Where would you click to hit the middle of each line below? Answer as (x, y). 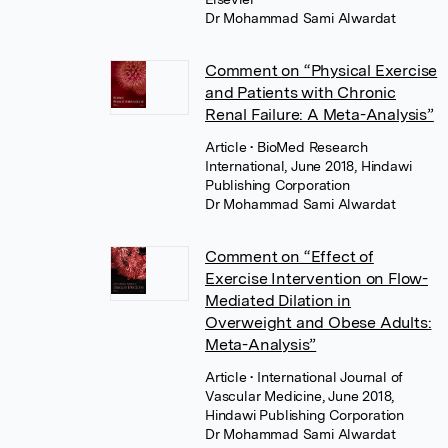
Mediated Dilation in (278, 300)
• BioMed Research (309, 147)
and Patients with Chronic (301, 92)
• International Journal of (327, 377)
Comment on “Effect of (289, 256)
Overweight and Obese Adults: (318, 322)
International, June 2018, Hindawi (308, 166)
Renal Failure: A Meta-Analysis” (319, 114)
